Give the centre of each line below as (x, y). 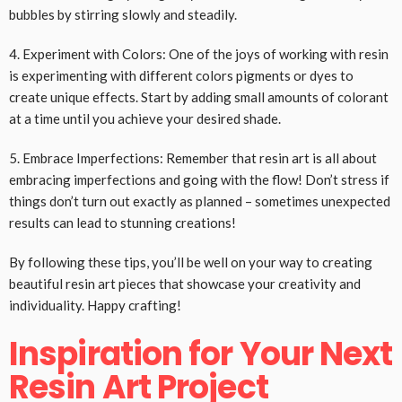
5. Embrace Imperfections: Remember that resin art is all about (193, 158)
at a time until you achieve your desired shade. (145, 119)
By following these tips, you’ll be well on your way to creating (191, 262)
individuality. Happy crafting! (95, 306)
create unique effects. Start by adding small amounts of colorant (199, 97)
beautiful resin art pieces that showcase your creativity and (185, 284)
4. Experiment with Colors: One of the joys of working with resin (199, 54)
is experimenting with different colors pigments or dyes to (181, 76)
